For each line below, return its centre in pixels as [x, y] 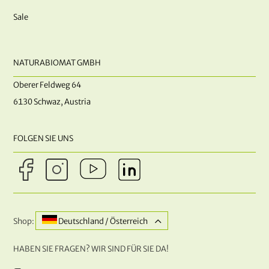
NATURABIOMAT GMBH [57, 63]
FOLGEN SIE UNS [44, 139]
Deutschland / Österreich [103, 222]
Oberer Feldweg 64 [47, 85]
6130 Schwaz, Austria [52, 102]
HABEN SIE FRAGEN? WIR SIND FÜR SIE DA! [91, 249]
